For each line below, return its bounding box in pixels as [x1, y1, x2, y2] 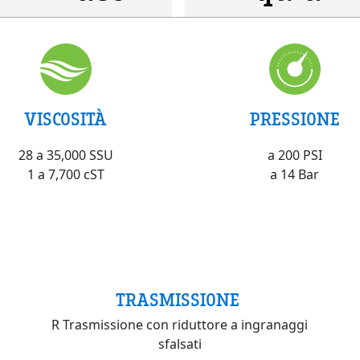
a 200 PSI [267, 146, 322, 165]
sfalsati [157, 335, 202, 354]
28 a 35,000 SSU [18, 146, 113, 165]
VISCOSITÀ [24, 107, 107, 131]
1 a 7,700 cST [27, 166, 104, 184]
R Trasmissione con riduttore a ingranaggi [51, 316, 309, 334]
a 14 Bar [270, 166, 319, 184]
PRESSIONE [249, 107, 340, 131]
